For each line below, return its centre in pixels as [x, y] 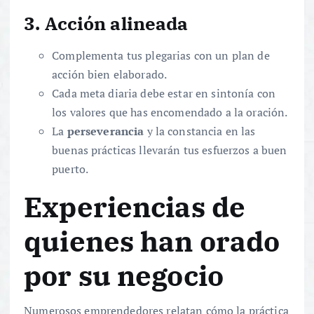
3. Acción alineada [106, 23]
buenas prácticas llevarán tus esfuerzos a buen [170, 150]
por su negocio [124, 275]
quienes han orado [152, 241]
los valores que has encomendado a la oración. [170, 112]
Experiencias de [135, 206]
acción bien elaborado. [110, 74]
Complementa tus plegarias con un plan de [161, 55]
